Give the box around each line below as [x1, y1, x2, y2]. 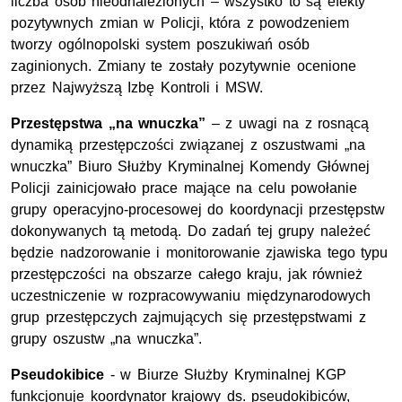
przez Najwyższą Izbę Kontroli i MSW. [11, 80, 263, 96]
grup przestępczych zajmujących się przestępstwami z [11, 310, 366, 326]
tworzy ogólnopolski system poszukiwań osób [11, 37, 310, 53]
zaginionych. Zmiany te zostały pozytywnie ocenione [11, 58, 356, 74]
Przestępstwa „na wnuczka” [11, 116, 212, 132]
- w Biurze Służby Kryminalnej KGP [104, 367, 347, 383]
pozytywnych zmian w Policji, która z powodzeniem [11, 15, 350, 31]
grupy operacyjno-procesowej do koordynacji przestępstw [11, 202, 386, 218]
